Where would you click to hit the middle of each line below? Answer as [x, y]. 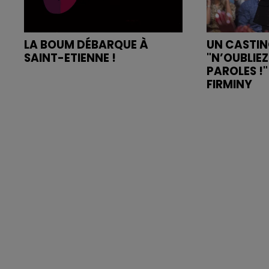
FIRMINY [230, 84]
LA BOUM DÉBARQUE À [86, 44]
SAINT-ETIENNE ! [70, 58]
